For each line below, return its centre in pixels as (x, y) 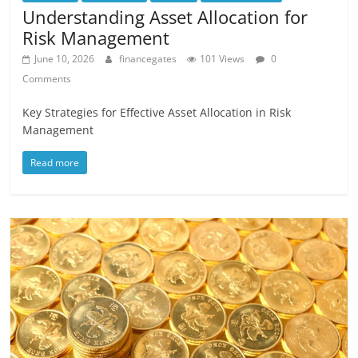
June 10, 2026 (65, 59)
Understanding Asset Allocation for (165, 17)
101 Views (223, 59)
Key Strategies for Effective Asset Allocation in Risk (157, 113)
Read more (55, 163)
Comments (47, 79)
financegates (149, 59)
